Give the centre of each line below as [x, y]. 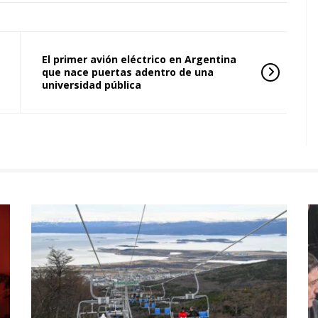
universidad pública [92, 85]
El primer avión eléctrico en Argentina [139, 59]
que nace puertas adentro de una [128, 72]
